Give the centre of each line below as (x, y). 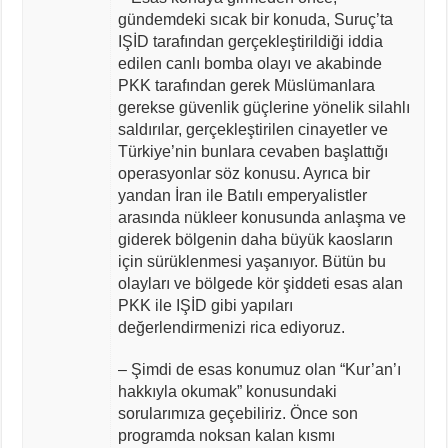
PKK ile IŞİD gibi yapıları (205, 305)
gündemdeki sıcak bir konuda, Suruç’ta (255, 19)
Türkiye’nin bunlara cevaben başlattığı (252, 151)
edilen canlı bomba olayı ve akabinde (249, 63)
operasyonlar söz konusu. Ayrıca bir (243, 173)
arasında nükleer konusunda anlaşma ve (261, 217)
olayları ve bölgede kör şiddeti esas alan (260, 283)
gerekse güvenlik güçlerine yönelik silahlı (263, 107)
